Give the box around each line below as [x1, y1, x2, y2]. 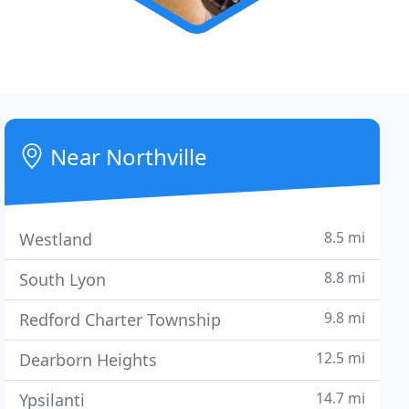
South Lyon [19, 268, 107, 290]
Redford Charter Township [19, 309, 222, 330]
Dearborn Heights [19, 349, 158, 371]
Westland [19, 228, 93, 250]
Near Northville [45, 142, 208, 172]
